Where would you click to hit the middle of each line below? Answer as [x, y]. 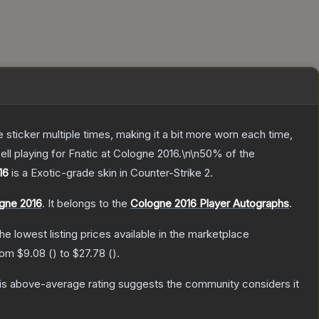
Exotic [46, 173]
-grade [78, 173]
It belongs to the [89, 204]
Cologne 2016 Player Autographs [210, 204]
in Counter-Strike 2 [163, 173]
